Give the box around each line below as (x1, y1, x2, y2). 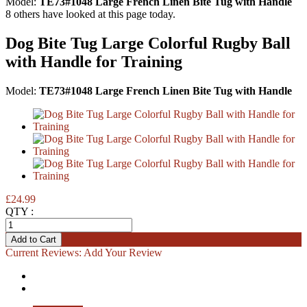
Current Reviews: (5, 247, 84, 259)
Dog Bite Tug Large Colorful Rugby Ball (5, 34, 291, 53)
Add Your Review (84, 247, 162, 259)
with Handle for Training (5, 53, 182, 71)
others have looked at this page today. (11, 8, 175, 21)
